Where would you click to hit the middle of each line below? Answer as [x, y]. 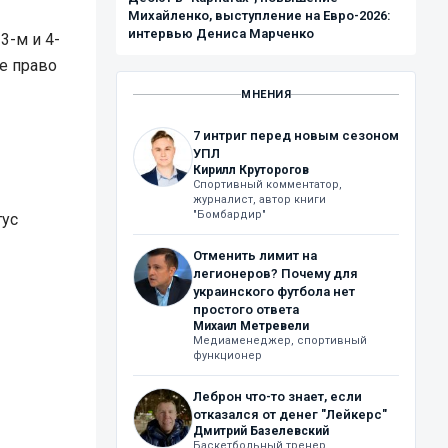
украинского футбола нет [274, 291]
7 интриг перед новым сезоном [296, 135]
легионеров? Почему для [275, 273]
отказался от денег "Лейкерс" [290, 414]
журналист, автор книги [259, 199]
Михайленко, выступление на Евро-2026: [259, 15]
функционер [227, 355]
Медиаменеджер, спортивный [280, 340]
